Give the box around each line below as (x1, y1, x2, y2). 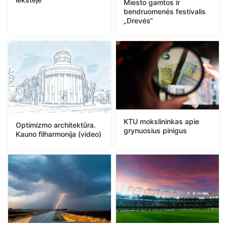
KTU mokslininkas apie (124, 117, 199, 126)
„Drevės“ (124, 16, 153, 25)
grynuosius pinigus (124, 126, 187, 135)
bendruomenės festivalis (124, 7, 206, 16)
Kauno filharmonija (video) (16, 129, 101, 138)
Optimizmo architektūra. (16, 120, 96, 129)
